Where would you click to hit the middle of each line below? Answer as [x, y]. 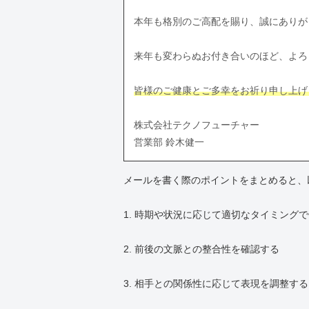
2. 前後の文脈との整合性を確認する [201, 249]
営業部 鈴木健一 [169, 142]
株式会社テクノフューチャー [197, 124]
